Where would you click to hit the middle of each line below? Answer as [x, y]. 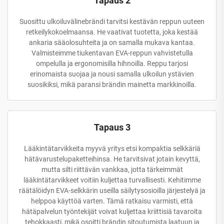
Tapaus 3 [112, 127]
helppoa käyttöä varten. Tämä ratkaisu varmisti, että [112, 201]
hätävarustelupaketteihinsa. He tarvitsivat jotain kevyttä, [112, 159]
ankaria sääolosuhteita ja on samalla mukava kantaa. [112, 42]
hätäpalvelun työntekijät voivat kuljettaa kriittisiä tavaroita [112, 211]
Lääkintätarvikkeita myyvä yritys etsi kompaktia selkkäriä [112, 148]
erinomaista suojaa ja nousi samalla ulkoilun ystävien [112, 74]
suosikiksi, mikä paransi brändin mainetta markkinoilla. [112, 84]
